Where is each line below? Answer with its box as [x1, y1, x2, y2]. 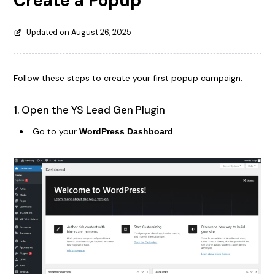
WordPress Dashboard [79, 126, 173, 136]
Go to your [32, 125, 79, 137]
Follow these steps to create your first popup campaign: [13, 72, 242, 84]
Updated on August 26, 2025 [26, 27, 132, 37]
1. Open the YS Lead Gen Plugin [13, 103, 165, 117]
